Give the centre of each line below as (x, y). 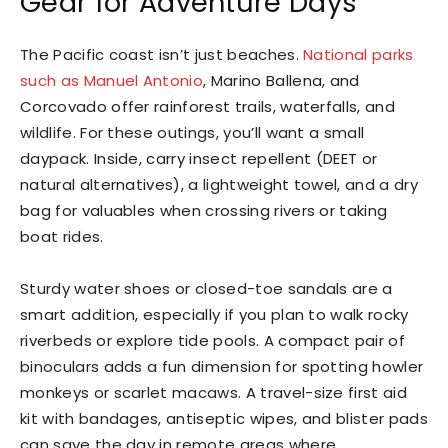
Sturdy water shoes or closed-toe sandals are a (206, 289)
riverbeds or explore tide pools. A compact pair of (213, 341)
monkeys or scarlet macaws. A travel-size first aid (214, 393)
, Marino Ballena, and (281, 81)
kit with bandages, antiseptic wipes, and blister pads (224, 419)
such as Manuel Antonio (112, 81)
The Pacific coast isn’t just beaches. (162, 55)
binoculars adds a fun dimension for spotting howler (222, 367)
